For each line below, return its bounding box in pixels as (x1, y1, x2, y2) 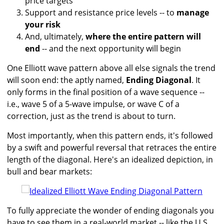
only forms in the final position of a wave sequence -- (7, 86, 204, 98)
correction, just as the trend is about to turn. (7, 110, 175, 122)
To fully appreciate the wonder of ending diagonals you (7, 205, 214, 216)
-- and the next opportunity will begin (40, 43, 181, 54)
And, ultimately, (25, 31, 85, 42)
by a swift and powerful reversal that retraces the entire (7, 142, 216, 153)
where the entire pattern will (85, 31, 201, 42)
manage (176, 7, 209, 18)
